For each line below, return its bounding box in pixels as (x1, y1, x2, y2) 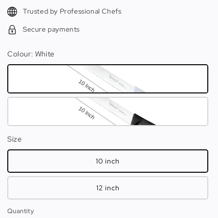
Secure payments (23, 25, 80, 34)
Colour (7, 49, 31, 59)
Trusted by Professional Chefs (23, 7, 122, 16)
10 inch (96, 157, 120, 166)
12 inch (96, 183, 120, 193)
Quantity (7, 207, 35, 216)
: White (31, 49, 54, 59)
